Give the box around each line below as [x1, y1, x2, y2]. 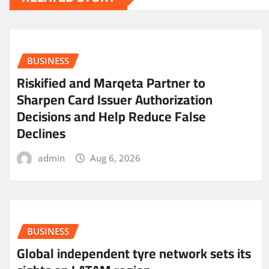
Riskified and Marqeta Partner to [17, 70, 205, 95]
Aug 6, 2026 [90, 151, 141, 164]
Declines [17, 120, 65, 146]
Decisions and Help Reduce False [17, 103, 206, 129]
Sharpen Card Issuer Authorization [17, 86, 213, 112]
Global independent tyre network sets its [17, 240, 251, 266]
